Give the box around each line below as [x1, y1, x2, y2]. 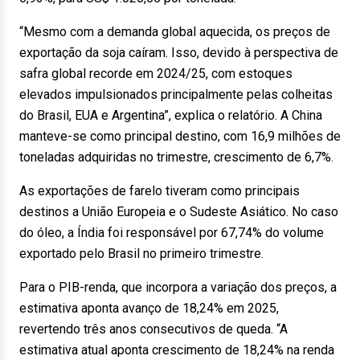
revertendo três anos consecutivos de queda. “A [19, 321, 288, 337]
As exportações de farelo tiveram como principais [19, 183, 300, 198]
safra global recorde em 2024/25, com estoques [19, 66, 292, 81]
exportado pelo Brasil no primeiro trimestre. [19, 246, 264, 261]
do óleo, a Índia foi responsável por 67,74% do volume [19, 225, 324, 240]
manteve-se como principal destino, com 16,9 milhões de [19, 129, 341, 144]
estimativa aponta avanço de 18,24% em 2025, [19, 301, 279, 316]
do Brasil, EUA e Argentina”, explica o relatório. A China [19, 108, 322, 123]
